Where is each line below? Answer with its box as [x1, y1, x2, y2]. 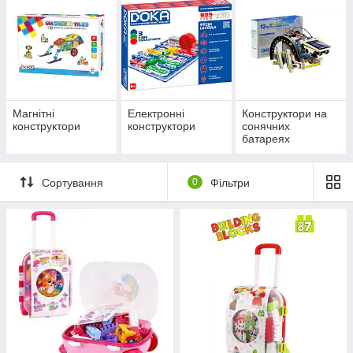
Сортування [42, 176, 103, 189]
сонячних [242, 120, 291, 133]
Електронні [127, 107, 184, 121]
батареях [242, 132, 291, 146]
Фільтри [210, 176, 250, 189]
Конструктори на [242, 107, 328, 121]
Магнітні [13, 107, 54, 121]
